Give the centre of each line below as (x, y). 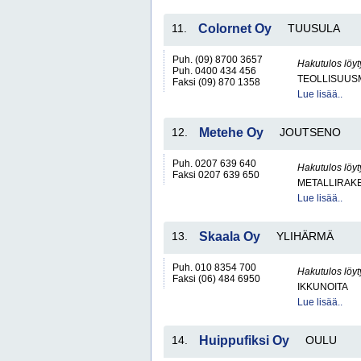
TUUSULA (314, 28)
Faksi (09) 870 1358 (216, 82)
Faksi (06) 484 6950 (216, 279)
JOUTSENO (310, 132)
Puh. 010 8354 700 (214, 268)
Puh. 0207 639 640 (214, 164)
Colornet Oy (235, 29)
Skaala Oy (230, 237)
